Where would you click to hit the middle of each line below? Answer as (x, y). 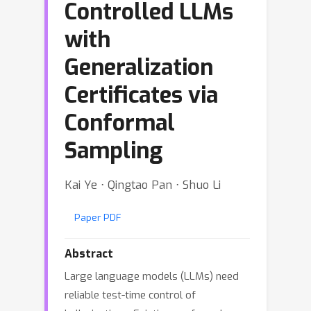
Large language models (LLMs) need (152, 276)
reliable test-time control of (130, 295)
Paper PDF (98, 217)
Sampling (114, 151)
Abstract (89, 254)
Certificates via (141, 95)
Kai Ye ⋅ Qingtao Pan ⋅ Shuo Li (143, 185)
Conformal (120, 123)
